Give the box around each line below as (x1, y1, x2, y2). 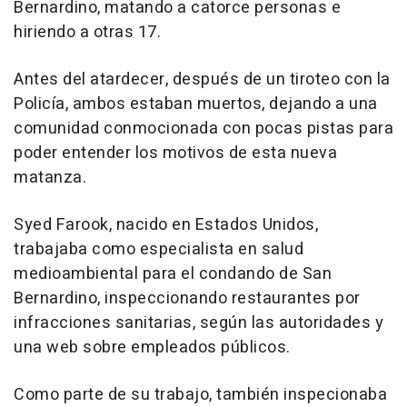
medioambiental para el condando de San (14, 262, 332, 287)
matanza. (14, 165, 86, 191)
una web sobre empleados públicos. (14, 335, 291, 361)
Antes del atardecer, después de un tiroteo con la (14, 67, 391, 93)
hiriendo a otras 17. (14, 20, 161, 45)
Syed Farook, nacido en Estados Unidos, (14, 213, 318, 238)
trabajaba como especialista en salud (14, 237, 303, 263)
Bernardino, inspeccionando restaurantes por (14, 286, 361, 312)
